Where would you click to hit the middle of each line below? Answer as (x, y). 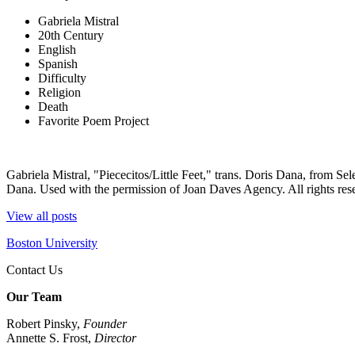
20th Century (71, 36)
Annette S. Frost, (50, 338)
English (57, 50)
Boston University (52, 243)
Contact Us (34, 270)
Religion (59, 93)
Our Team (34, 297)
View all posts (42, 216)
